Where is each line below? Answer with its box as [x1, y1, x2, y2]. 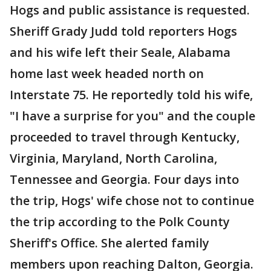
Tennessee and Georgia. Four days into [10, 171, 239, 188]
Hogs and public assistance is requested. [10, 2, 250, 18]
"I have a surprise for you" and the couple [10, 108, 255, 124]
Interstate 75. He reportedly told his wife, [10, 87, 253, 103]
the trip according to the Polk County [10, 214, 230, 230]
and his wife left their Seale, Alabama [10, 44, 230, 60]
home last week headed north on [10, 65, 204, 82]
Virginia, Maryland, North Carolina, [10, 150, 217, 166]
